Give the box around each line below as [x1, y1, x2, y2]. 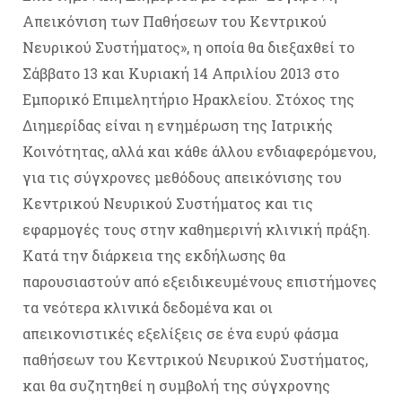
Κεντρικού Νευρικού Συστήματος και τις [22, 193, 313, 213]
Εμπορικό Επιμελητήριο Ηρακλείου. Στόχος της [22, 89, 354, 109]
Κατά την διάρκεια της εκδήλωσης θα [22, 245, 285, 265]
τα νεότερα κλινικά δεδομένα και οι [22, 297, 273, 317]
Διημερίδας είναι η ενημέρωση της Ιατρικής [22, 115, 333, 135]
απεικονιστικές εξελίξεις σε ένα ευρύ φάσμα [22, 323, 338, 343]
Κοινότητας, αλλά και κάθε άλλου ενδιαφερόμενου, [22, 141, 376, 161]
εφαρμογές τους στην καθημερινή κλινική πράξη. [22, 219, 371, 239]
